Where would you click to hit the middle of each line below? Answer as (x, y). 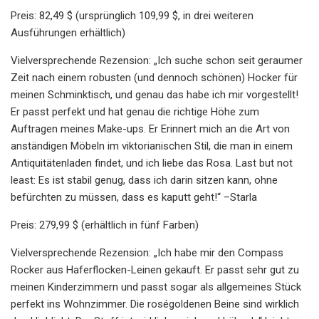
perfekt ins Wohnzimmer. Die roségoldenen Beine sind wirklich (155, 304)
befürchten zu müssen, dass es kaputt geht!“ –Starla (134, 197)
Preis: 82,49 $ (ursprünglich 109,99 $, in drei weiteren (132, 15)
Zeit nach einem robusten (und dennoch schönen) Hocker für (154, 77)
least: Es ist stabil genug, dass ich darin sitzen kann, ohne (144, 180)
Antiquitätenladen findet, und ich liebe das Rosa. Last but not (152, 163)
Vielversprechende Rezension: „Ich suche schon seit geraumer (157, 60)
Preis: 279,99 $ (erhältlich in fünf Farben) (105, 225)
